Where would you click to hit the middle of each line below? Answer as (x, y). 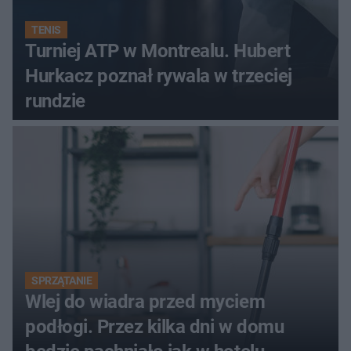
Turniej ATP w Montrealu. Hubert (158, 51)
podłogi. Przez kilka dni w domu (155, 326)
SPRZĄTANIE (62, 280)
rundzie (55, 101)
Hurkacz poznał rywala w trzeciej (159, 76)
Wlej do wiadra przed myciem (145, 301)
